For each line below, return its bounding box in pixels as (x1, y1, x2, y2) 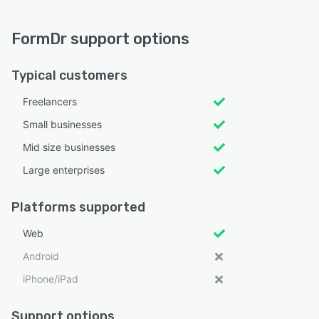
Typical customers (11, 68, 127, 83)
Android (23, 250, 59, 262)
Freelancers (23, 95, 77, 108)
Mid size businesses (23, 141, 115, 153)
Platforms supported (11, 199, 145, 215)
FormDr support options (11, 29, 189, 48)
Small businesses (23, 118, 102, 130)
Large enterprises (23, 164, 105, 176)
